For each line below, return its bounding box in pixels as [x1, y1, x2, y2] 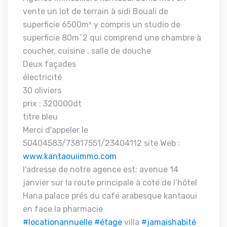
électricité [23, 72, 62, 82]
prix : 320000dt [23, 99, 82, 108]
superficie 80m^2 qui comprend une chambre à [23, 33, 201, 43]
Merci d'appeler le [23, 125, 88, 135]
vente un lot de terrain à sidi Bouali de [23, 7, 168, 16]
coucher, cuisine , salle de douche [23, 46, 151, 56]
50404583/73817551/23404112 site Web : [23, 138, 180, 148]
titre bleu [23, 112, 58, 122]
